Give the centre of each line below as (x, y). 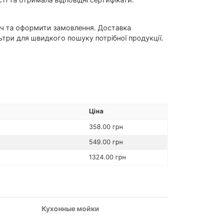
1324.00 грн (107, 157)
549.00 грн (106, 142)
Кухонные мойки (71, 208)
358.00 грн (106, 126)
